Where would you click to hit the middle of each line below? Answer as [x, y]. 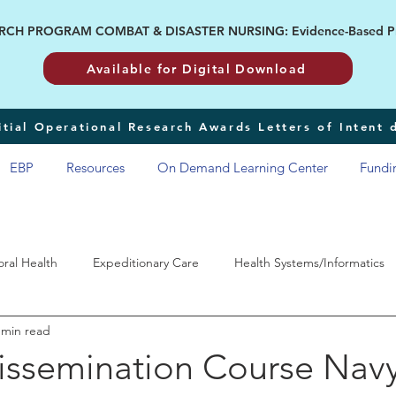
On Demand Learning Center [243, 168]
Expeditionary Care [146, 262]
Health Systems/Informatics [309, 262]
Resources [95, 168]
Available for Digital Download [196, 69]
